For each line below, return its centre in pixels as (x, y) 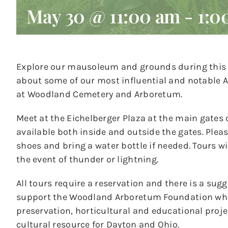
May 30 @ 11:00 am (103, 16)
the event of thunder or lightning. (88, 160)
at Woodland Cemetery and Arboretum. (99, 94)
